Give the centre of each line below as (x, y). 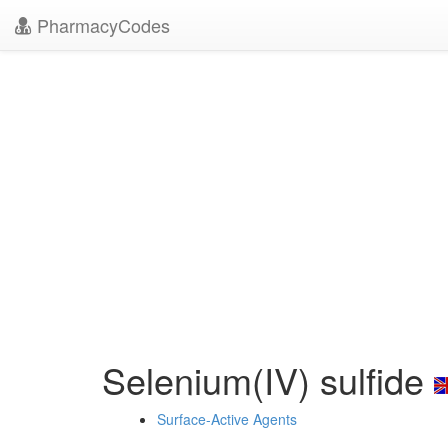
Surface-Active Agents (227, 419)
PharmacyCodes (101, 25)
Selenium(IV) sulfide (268, 379)
